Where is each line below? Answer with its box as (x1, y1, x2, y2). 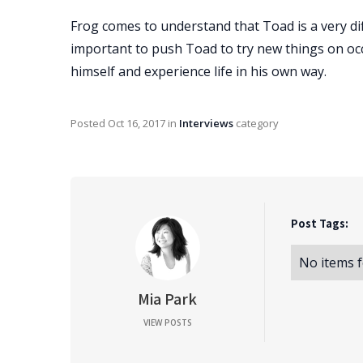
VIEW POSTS (143, 317, 192, 328)
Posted (70, 116, 108, 130)
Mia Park (138, 288, 197, 309)
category (233, 116, 279, 130)
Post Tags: (291, 216, 348, 231)
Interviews (179, 116, 233, 130)
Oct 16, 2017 (108, 116, 165, 130)
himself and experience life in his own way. (70, 62, 330, 80)
